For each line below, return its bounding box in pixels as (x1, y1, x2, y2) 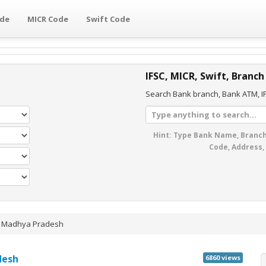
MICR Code (27, 13, 68, 24)
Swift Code (86, 13, 130, 24)
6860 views (205, 253, 240, 262)
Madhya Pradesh (1, 218, 64, 229)
